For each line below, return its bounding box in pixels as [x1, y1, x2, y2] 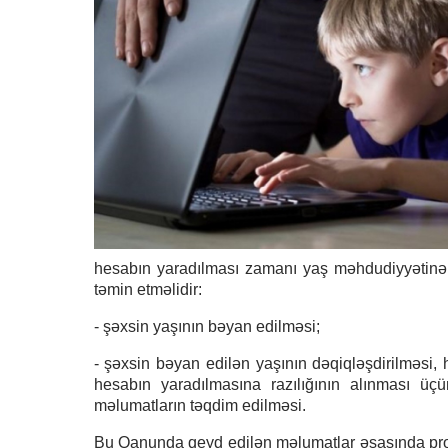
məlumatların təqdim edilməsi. [93, 397, 306, 414]
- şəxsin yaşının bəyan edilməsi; [93, 318, 320, 335]
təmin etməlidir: [93, 281, 202, 298]
